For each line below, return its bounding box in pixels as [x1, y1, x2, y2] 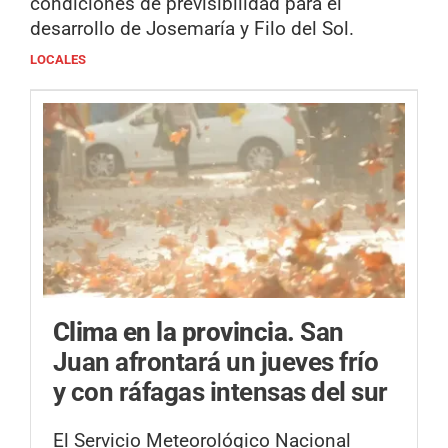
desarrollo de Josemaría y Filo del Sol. [30, 17, 354, 41]
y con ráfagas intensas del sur [53, 377, 388, 408]
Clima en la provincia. [53, 317, 301, 348]
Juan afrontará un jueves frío [53, 347, 379, 378]
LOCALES [30, 52, 86, 68]
